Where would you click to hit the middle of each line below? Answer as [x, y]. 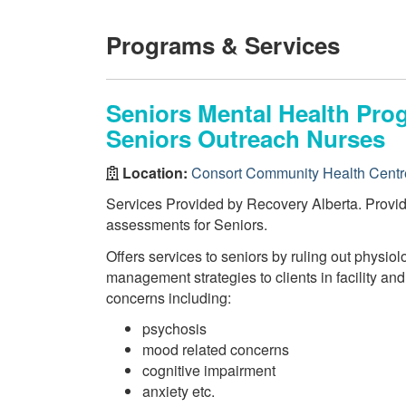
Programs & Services [223, 45]
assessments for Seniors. [187, 224]
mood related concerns [216, 349]
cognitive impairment [209, 370]
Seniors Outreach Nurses [246, 138]
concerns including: [169, 297]
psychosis [174, 329]
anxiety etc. [179, 391]
